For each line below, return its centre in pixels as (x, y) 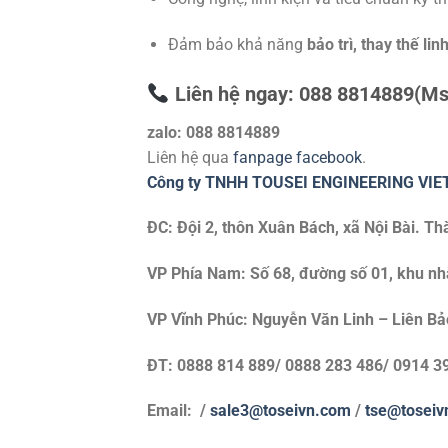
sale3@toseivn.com (282, 411)
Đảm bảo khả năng (237, 44)
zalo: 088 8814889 (213, 132)
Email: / (178, 411)
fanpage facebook (297, 157)
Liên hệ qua (190, 157)
